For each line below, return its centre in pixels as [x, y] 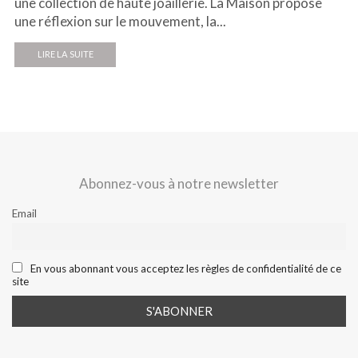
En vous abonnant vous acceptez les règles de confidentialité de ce [185, 268]
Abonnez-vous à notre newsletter [179, 183]
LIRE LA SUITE [65, 55]
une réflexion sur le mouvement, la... [120, 22]
